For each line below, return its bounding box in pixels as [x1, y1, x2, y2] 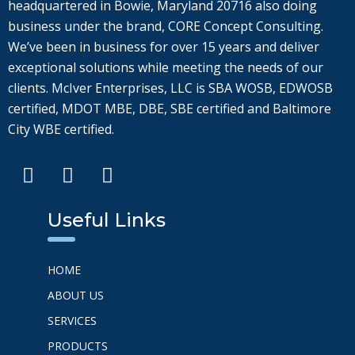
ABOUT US [48, 288, 104, 303]
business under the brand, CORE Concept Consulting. [8, 17, 323, 36]
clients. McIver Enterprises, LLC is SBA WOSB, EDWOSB [8, 79, 333, 97]
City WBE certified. [8, 120, 114, 139]
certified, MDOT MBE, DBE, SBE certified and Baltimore [8, 100, 331, 118]
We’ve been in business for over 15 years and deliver [8, 38, 319, 56]
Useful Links [48, 208, 166, 232]
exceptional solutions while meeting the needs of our [8, 59, 323, 77]
